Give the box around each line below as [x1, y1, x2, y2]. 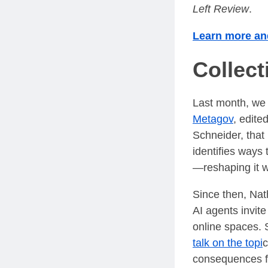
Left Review [193, 3, 249, 16]
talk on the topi [193, 236, 263, 249]
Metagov [193, 112, 233, 125]
